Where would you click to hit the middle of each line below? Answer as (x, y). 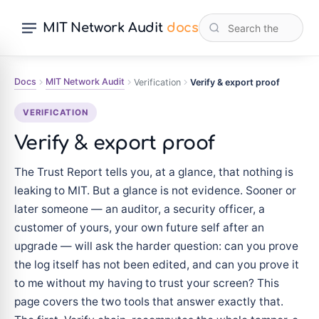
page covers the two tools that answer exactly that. (149, 302)
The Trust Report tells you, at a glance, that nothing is (154, 172)
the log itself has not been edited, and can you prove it (157, 265)
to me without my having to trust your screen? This (147, 283)
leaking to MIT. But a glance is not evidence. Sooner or (155, 190)
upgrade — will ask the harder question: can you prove (156, 246)
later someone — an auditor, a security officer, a (140, 209)
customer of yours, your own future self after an (139, 228)
